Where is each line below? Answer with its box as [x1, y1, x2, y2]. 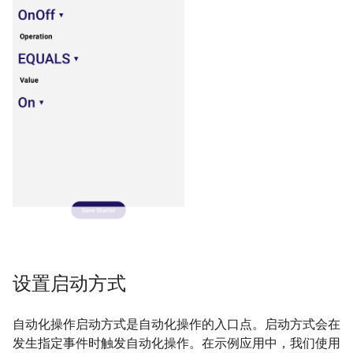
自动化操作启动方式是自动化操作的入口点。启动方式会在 [13, 317, 340, 333]
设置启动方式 [13, 272, 126, 296]
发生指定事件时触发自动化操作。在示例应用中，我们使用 [13, 336, 340, 351]
